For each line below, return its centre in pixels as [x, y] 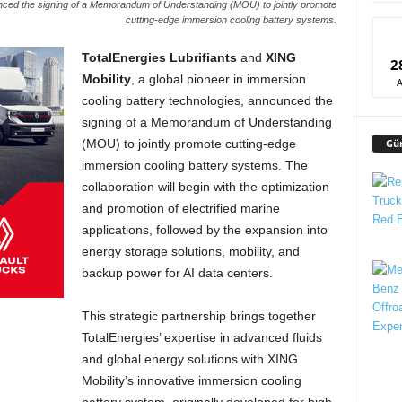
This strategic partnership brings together [198, 316]
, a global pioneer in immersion [218, 79]
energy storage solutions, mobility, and [190, 252]
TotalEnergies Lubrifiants [159, 58]
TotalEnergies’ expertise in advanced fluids [201, 338]
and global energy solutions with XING [189, 359]
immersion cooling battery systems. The [194, 166]
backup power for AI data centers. [177, 273]
